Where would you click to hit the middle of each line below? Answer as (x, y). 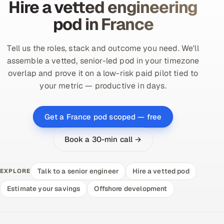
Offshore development (131, 188)
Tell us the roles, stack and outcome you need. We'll (103, 48)
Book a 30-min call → (103, 139)
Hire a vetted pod (161, 171)
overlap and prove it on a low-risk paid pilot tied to (103, 73)
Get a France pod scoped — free (103, 116)
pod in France (103, 24)
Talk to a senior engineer (78, 171)
